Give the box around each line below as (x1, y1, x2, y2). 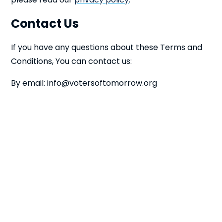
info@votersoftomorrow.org (47, 77, 158, 89)
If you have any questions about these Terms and (11, 42, 203, 53)
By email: (11, 77, 48, 89)
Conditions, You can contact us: (11, 55, 132, 67)
